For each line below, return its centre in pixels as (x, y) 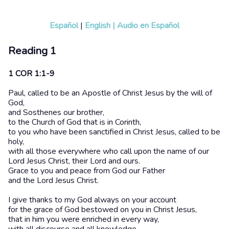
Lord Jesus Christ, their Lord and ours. (74, 161)
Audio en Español (148, 25)
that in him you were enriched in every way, (84, 220)
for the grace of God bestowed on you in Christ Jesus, (102, 210)
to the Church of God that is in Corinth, (75, 122)
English (98, 25)
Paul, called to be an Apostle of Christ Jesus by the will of (110, 93)
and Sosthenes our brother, (56, 113)
